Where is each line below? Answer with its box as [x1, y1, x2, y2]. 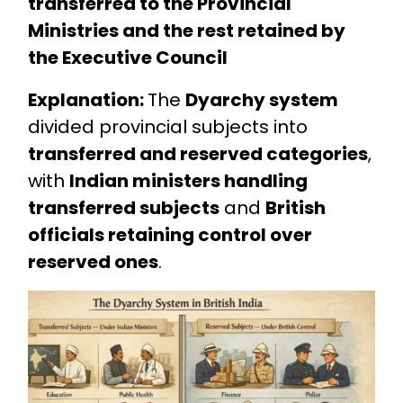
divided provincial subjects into [27, 114, 308, 140]
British [264, 195, 326, 221]
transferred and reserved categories [27, 141, 368, 167]
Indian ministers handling [68, 168, 308, 194]
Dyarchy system [184, 87, 338, 113]
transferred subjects [27, 195, 219, 221]
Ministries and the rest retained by [27, 18, 345, 44]
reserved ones [27, 249, 158, 275]
